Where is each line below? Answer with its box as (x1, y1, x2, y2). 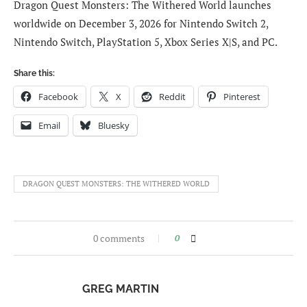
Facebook (38, 90, 78, 103)
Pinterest (223, 90, 260, 103)
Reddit (159, 90, 186, 103)
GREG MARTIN (82, 282, 159, 296)
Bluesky (98, 119, 130, 132)
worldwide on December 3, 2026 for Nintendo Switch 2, (14, 16, 268, 31)
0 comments (93, 232, 145, 245)
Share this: (14, 69, 55, 79)
